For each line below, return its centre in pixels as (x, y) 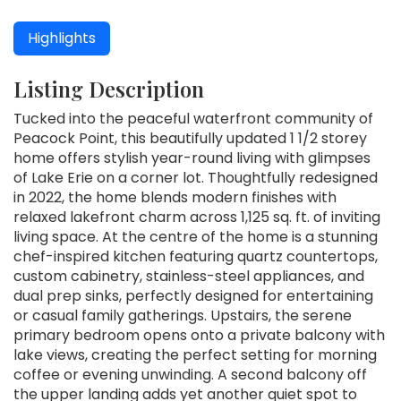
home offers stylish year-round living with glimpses (192, 158)
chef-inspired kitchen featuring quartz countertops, (196, 257)
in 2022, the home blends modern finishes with (175, 198)
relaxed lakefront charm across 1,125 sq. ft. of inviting (197, 218)
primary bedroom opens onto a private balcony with (199, 336)
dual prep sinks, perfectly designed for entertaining (193, 296)
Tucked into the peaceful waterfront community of (193, 119)
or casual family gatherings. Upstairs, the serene (183, 316)
